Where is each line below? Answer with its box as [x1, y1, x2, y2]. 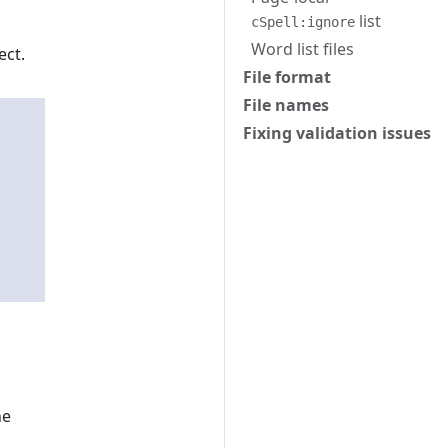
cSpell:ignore [251, 14, 355, 30]
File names [243, 94, 329, 116]
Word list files [251, 38, 354, 60]
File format [243, 66, 331, 88]
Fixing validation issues [243, 122, 431, 144]
